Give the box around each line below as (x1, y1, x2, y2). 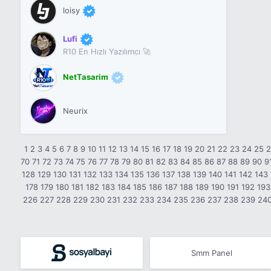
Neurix (62, 106, 88, 116)
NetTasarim (62, 71, 108, 82)
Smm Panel (191, 247, 232, 258)
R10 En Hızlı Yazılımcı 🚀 (62, 47, 151, 56)
